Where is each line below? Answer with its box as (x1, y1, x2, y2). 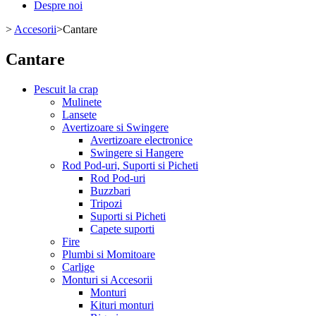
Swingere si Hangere (90, 146, 183, 159)
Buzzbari (90, 184, 130, 197)
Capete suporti (90, 222, 154, 235)
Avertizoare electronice (90, 133, 193, 146)
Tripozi (90, 197, 122, 209)
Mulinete (62, 95, 102, 108)
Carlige (62, 260, 95, 273)
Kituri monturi (90, 298, 154, 311)
